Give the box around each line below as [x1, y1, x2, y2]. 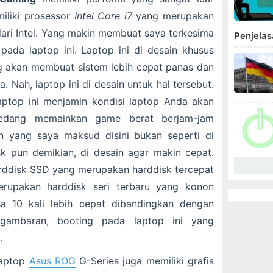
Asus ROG [29, 255, 76, 268]
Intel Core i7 [74, 10, 132, 23]
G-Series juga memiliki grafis [75, 255, 214, 268]
